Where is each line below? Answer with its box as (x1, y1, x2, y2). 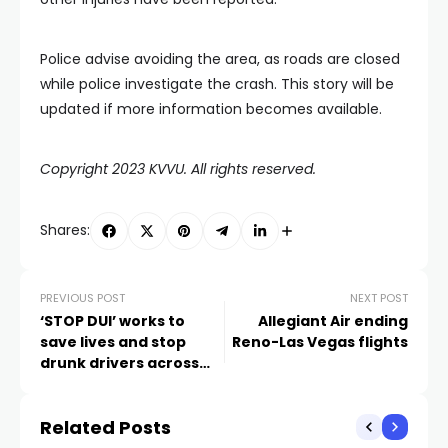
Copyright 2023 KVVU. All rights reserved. (40, 158, 316, 179)
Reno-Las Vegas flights (232, 331, 408, 352)
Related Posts (40, 414, 171, 440)
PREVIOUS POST (40, 289, 125, 306)
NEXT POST (350, 289, 408, 306)
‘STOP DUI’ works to (40, 310, 185, 331)
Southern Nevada (40, 373, 176, 394)
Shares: (40, 220, 90, 241)
